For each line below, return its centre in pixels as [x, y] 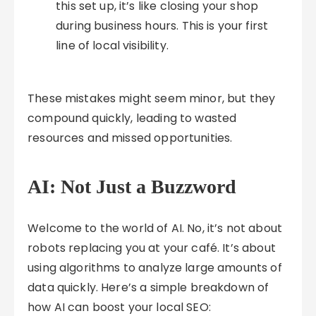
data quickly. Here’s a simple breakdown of [148, 287]
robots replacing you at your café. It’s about [152, 248]
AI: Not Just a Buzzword [132, 187]
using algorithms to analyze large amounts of [155, 268]
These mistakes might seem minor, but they [152, 98]
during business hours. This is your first [162, 26]
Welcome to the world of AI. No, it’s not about [155, 228]
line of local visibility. [112, 45]
